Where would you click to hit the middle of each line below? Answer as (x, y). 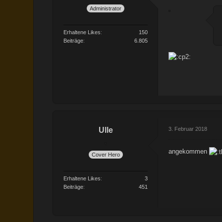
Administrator (106, 8)
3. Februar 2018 (188, 129)
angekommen (189, 151)
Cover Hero (106, 155)
